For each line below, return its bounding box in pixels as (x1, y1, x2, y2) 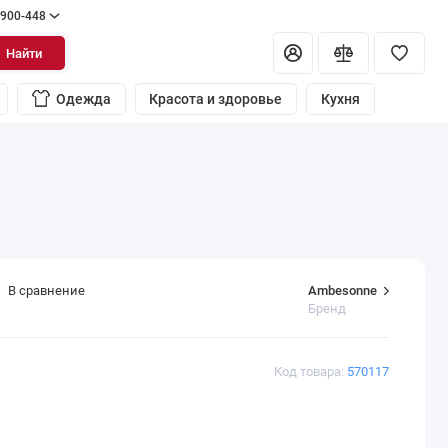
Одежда (55, 91, 111, 108)
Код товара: (273, 364, 347, 380)
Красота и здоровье (149, 91, 283, 108)
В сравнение (7, 283, 85, 299)
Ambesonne (308, 282, 378, 298)
